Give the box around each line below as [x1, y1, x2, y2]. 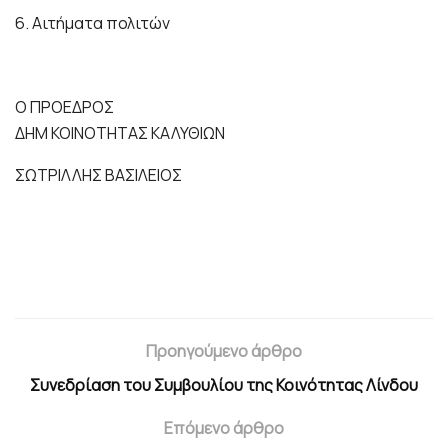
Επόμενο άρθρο [164, 417, 284, 440]
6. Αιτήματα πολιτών [15, 12, 170, 35]
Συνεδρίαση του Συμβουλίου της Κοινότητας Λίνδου [30, 374, 418, 397]
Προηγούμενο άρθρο [146, 340, 302, 363]
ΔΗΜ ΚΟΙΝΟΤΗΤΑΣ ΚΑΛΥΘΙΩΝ [15, 122, 225, 145]
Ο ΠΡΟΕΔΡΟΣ [15, 96, 114, 119]
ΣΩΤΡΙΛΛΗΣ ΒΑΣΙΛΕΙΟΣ [15, 164, 182, 187]
